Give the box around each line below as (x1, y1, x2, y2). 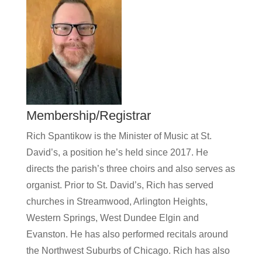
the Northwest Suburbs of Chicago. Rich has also (26, 246, 230, 256)
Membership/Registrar (26, 108, 165, 123)
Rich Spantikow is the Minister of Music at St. (26, 131, 212, 141)
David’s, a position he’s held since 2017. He (26, 147, 208, 157)
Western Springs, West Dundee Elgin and (26, 213, 199, 223)
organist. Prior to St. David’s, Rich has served (26, 180, 213, 190)
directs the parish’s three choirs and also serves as (26, 164, 235, 174)
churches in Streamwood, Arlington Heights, (26, 196, 208, 206)
